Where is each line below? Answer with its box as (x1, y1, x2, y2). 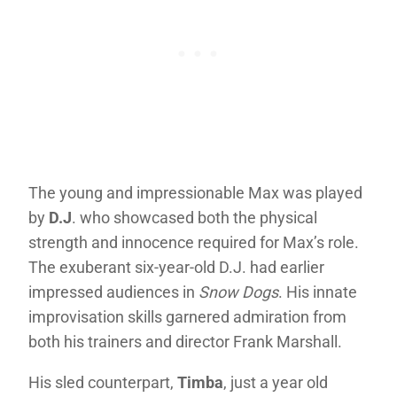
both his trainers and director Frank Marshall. (28, 332, 342, 352)
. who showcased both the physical (72, 208, 317, 228)
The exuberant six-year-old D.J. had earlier (28, 258, 324, 277)
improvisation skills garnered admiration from (28, 307, 346, 327)
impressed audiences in (28, 283, 198, 302)
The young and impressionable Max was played (28, 183, 362, 203)
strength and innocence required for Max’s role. (28, 233, 359, 253)
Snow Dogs (198, 283, 278, 302)
